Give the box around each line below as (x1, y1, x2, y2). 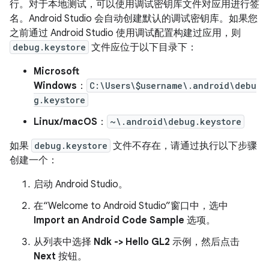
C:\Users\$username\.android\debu (89, 80, 256, 91)
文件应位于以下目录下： (89, 41, 197, 53)
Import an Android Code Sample (34, 214, 184, 226)
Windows (34, 80, 77, 92)
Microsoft (34, 65, 79, 77)
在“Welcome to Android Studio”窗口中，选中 (34, 200, 228, 212)
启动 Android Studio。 (34, 178, 128, 190)
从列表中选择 (34, 236, 94, 248)
